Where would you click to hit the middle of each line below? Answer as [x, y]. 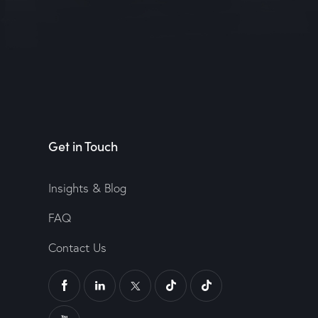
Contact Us [78, 248]
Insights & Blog [88, 188]
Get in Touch [83, 146]
